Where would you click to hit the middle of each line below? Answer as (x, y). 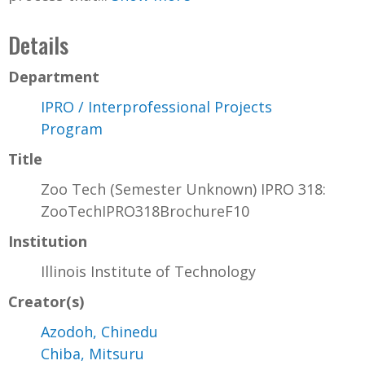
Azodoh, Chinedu (99, 332)
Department (54, 77)
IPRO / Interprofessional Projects (156, 107)
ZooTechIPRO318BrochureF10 (145, 211)
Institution (48, 242)
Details (38, 45)
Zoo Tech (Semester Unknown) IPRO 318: (183, 189)
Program (72, 129)
